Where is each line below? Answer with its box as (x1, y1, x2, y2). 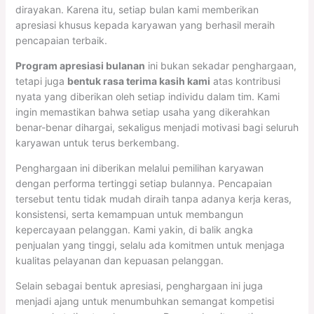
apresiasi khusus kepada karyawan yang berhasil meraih (15, 19, 275, 32)
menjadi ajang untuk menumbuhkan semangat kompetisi (15, 295, 274, 308)
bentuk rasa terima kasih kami (67, 75, 210, 88)
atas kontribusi (210, 75, 280, 88)
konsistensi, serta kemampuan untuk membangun (15, 208, 243, 221)
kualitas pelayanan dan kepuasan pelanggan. (15, 254, 224, 267)
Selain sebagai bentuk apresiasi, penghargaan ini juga (15, 280, 263, 292)
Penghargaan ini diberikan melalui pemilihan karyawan (15, 162, 264, 175)
